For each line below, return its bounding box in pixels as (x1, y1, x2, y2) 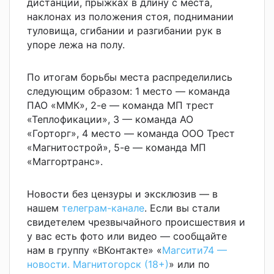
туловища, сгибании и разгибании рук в (27, 24, 221, 37)
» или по (169, 257, 210, 270)
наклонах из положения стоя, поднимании (27, 10, 234, 23)
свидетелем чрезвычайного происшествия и (27, 215, 245, 228)
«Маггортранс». (27, 155, 103, 168)
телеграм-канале (62, 201, 144, 214)
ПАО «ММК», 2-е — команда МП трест (27, 98, 214, 111)
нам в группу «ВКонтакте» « (27, 243, 162, 256)
